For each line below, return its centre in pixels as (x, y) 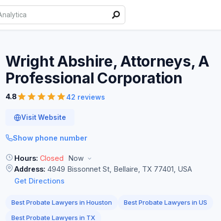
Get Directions (39, 181)
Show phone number (50, 138)
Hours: (26, 158)
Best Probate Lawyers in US (166, 202)
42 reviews (86, 97)
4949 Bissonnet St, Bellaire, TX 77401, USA (119, 169)
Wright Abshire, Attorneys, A (107, 61)
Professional (52, 78)
